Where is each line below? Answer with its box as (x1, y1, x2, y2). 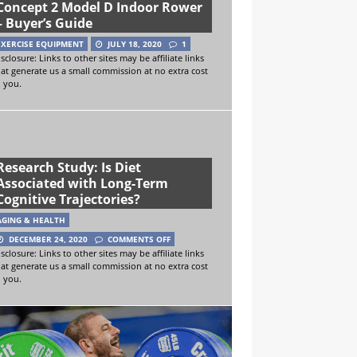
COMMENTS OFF (107, 233, 171, 245)
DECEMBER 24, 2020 (8, 233, 88, 245)
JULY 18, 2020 (107, 38, 162, 50)
